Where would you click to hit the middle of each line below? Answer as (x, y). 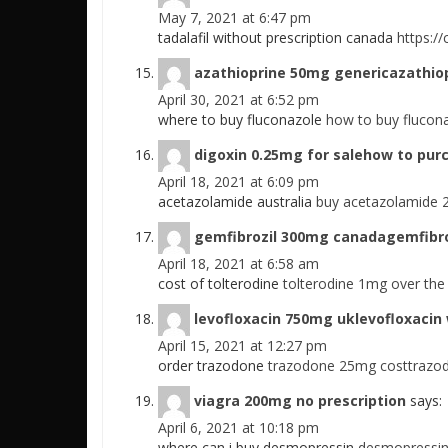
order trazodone (213, 366)
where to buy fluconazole (242, 120)
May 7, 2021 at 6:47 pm (234, 18)
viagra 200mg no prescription (300, 400)
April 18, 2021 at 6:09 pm (238, 182)
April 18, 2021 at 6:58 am (238, 264)
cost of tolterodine (220, 284)
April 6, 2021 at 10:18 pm (238, 428)
